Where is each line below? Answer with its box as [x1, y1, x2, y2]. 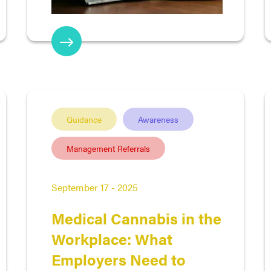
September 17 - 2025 [51, 180, 138, 194]
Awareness [138, 113, 178, 125]
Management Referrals [67, 142, 150, 154]
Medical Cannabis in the [51, 207, 221, 229]
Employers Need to [51, 249, 186, 270]
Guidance [67, 113, 102, 125]
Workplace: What [51, 228, 172, 249]
